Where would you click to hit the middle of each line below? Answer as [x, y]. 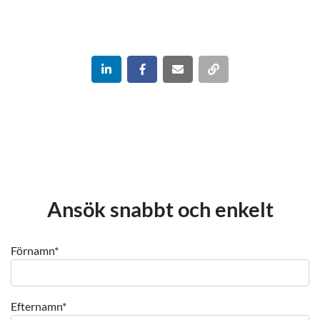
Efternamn [36, 306]
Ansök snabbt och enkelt [160, 209]
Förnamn [32, 250]
